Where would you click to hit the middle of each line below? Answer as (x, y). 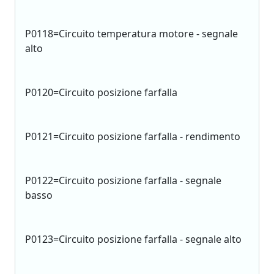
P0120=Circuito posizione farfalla (101, 92)
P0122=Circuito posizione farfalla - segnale (123, 180)
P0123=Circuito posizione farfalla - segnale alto (133, 239)
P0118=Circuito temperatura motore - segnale (131, 34)
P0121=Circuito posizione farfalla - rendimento (133, 136)
